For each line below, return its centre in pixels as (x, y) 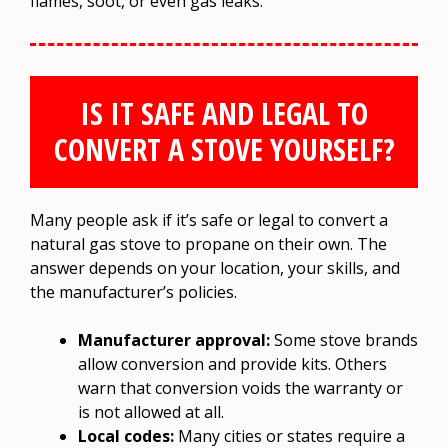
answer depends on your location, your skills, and (215, 267)
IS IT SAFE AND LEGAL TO (224, 113)
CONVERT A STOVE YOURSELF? (224, 149)
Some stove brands (344, 339)
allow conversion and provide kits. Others (232, 363)
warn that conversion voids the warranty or (240, 387)
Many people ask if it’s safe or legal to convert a (209, 219)
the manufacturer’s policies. (133, 291)
